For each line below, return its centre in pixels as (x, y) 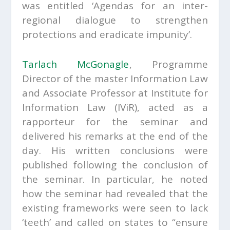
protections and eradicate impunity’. (107, 35)
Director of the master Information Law (115, 79)
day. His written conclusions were (115, 151)
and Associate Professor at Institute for (115, 93)
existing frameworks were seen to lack (115, 208)
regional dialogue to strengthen (115, 20)
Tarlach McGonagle (75, 64)
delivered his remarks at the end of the (115, 136)
